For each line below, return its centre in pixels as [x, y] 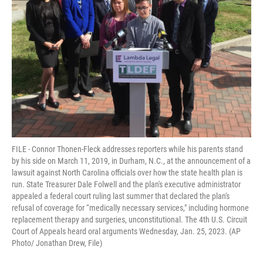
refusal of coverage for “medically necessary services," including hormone [130, 208]
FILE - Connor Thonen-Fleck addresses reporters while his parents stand [127, 149]
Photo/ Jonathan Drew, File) [57, 243]
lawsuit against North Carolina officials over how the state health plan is [127, 173]
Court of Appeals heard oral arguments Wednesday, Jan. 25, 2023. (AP [126, 232]
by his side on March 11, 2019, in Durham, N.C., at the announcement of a [131, 161]
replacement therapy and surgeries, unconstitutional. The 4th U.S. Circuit [129, 220]
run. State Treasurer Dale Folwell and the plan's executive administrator [126, 185]
